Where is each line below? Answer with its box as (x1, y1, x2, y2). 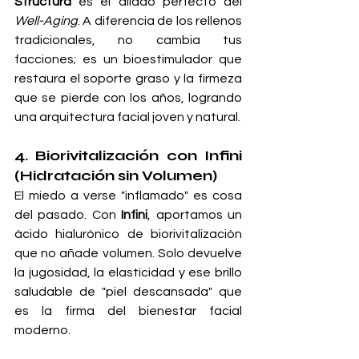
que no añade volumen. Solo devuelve (14, 247, 242, 260)
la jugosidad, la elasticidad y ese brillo (14, 266, 242, 280)
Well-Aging (14, 14, 78, 28)
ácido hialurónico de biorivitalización (14, 228, 242, 241)
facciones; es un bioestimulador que (14, 53, 242, 67)
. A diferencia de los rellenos (78, 14, 242, 28)
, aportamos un (147, 208, 243, 222)
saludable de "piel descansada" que (14, 285, 242, 299)
